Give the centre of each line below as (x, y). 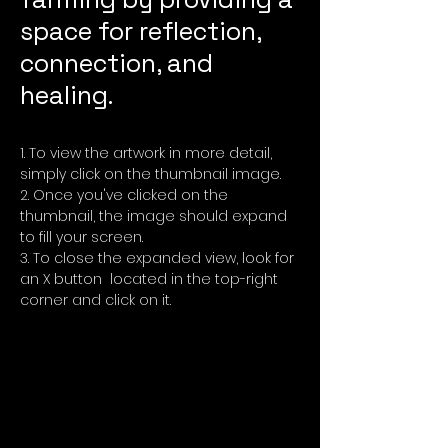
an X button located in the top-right (149, 278)
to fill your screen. (83, 236)
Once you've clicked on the (130, 194)
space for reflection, (140, 30)
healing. (66, 94)
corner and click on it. (95, 299)
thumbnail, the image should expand (153, 215)
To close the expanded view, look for (163, 257)
